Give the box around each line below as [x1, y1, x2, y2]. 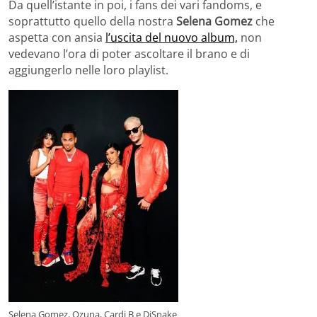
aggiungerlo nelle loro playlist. [8, 62, 168, 79]
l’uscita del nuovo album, [105, 30, 238, 46]
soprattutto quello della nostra [8, 13, 176, 30]
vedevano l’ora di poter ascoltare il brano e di [8, 46, 250, 62]
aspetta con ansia [8, 30, 105, 46]
